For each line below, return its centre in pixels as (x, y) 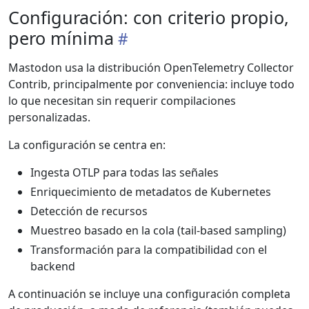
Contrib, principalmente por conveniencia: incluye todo (151, 84)
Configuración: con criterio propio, (149, 18)
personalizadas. (49, 118)
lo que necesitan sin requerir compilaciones (122, 101)
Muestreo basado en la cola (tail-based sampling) (158, 231)
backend (53, 267)
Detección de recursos (89, 211)
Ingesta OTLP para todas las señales (124, 173)
